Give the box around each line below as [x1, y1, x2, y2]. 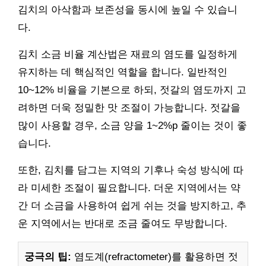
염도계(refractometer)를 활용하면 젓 [71, 251, 238, 262]
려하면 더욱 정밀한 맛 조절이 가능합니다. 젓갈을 [18, 102, 240, 113]
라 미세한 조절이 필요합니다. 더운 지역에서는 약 [18, 182, 240, 194]
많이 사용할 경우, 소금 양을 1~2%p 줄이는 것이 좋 [18, 119, 247, 131]
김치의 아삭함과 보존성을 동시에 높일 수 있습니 [18, 4, 237, 15]
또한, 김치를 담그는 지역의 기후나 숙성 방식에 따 [18, 164, 243, 176]
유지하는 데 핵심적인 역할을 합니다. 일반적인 [18, 66, 227, 78]
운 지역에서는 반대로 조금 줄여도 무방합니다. [18, 217, 227, 229]
